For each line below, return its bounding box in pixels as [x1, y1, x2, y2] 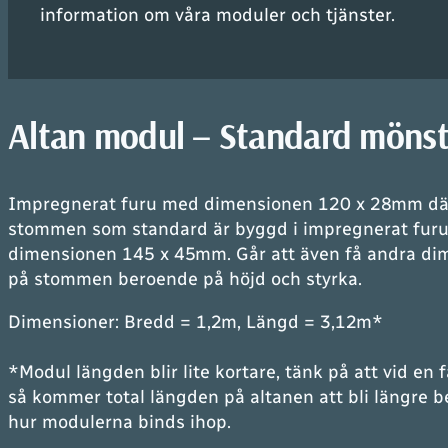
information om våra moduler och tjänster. [40, 3, 395, 26]
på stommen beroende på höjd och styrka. [8, 268, 362, 290]
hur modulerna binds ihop [8, 411, 227, 433]
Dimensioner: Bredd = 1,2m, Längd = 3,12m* [8, 311, 383, 333]
